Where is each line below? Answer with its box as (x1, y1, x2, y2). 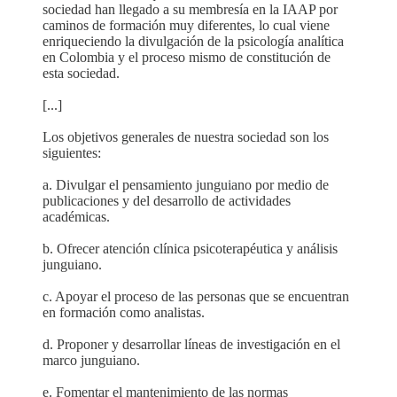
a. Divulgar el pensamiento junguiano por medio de (43, 177, 329, 192)
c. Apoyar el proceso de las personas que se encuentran (43, 289, 349, 304)
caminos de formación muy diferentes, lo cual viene (43, 18, 330, 33)
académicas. (43, 209, 110, 224)
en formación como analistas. (43, 305, 205, 320)
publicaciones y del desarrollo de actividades (43, 193, 291, 208)
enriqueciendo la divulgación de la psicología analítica (43, 34, 344, 49)
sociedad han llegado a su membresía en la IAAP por (43, 2, 338, 17)
